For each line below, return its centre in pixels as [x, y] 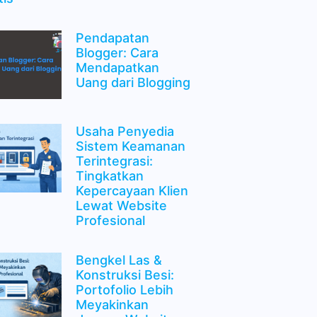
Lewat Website [121, 205]
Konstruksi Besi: [125, 275]
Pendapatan [112, 38]
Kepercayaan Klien [132, 190]
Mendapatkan [117, 68]
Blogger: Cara [117, 53]
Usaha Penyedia [125, 131]
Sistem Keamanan [130, 146]
